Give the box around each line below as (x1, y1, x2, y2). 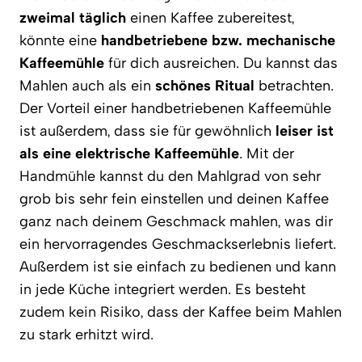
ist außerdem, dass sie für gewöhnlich (19, 121, 276, 140)
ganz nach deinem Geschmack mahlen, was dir (19, 212, 333, 230)
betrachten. (255, 76, 334, 95)
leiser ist (276, 121, 334, 140)
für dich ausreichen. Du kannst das (104, 53, 338, 72)
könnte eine (19, 31, 101, 49)
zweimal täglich (19, 8, 126, 27)
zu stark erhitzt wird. (19, 325, 154, 343)
